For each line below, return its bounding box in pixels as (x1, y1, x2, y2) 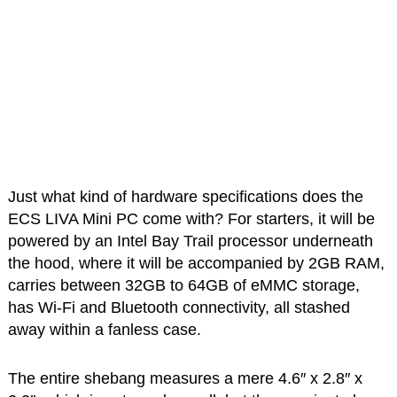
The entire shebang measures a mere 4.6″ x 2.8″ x (7, 370, 362, 388)
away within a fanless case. (7, 321, 201, 339)
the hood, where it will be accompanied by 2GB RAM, (7, 254, 385, 273)
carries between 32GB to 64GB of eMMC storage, (7, 276, 360, 295)
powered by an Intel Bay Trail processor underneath (7, 232, 373, 251)
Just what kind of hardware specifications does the (7, 188, 363, 206)
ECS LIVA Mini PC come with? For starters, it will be (7, 210, 375, 229)
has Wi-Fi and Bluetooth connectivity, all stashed (7, 299, 350, 317)
